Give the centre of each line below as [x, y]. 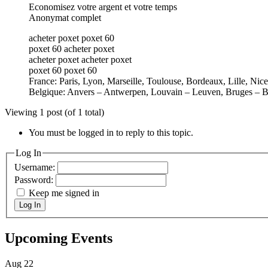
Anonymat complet [65, 17]
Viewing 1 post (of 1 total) [54, 112]
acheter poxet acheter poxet [80, 59]
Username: [36, 167]
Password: [35, 180]
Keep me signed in [64, 193]
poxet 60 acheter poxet [71, 48]
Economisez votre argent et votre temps [103, 7]
